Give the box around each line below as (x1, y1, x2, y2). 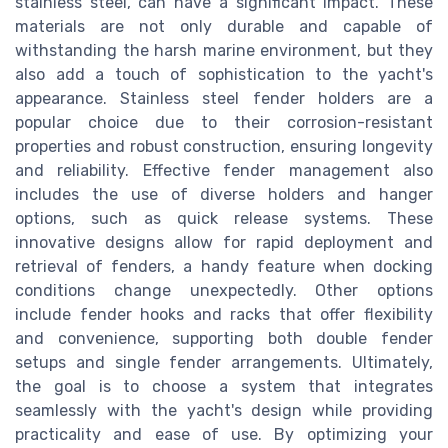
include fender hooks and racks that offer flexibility (15, 305, 433, 325)
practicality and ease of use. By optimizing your (15, 425, 433, 445)
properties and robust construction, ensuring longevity (15, 137, 433, 157)
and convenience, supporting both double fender (15, 329, 433, 349)
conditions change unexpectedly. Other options (15, 281, 433, 301)
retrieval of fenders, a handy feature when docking (15, 257, 433, 277)
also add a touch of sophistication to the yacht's (15, 65, 433, 85)
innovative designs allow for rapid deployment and (15, 233, 433, 253)
